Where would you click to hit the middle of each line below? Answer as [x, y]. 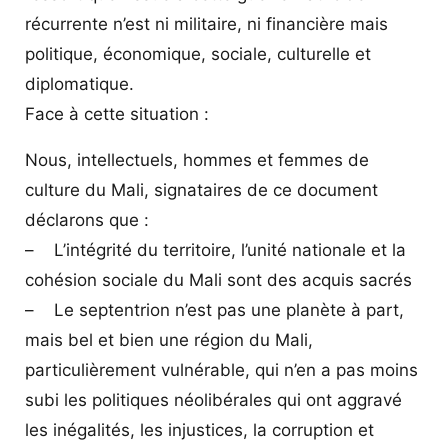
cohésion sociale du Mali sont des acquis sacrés [218, 279]
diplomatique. [79, 83]
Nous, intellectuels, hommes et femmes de [197, 159]
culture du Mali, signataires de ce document [201, 189]
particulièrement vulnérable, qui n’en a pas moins [221, 369]
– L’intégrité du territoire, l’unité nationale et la [215, 249]
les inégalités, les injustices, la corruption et [199, 429]
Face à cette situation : [117, 113]
